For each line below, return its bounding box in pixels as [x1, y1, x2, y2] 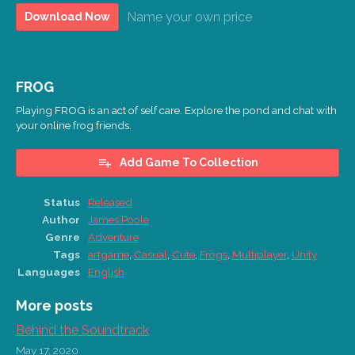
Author [42, 212, 80, 226]
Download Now [25, 10, 110, 23]
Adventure [88, 230, 139, 243]
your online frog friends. [16, 118, 132, 132]
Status [44, 195, 80, 208]
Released [88, 195, 132, 208]
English [88, 265, 124, 278]
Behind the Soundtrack [16, 322, 149, 338]
